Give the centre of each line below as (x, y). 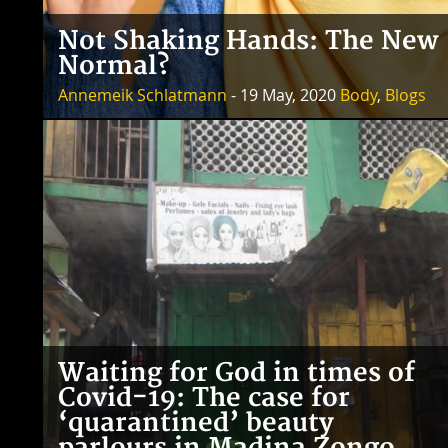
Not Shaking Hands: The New (248, 42)
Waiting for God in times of (236, 374)
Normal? (114, 67)
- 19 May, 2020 (283, 95)
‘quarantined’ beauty (196, 424)
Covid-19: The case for (204, 399)
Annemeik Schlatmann (142, 95)
